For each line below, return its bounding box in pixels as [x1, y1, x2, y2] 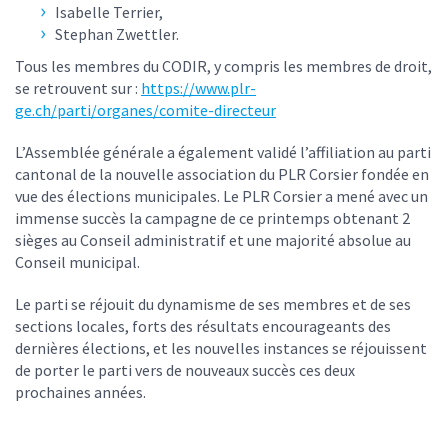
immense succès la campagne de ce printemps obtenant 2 [15, 208, 410, 229]
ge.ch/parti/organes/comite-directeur [15, 100, 276, 121]
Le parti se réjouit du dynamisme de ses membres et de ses [15, 294, 411, 315]
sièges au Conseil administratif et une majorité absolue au [15, 230, 411, 251]
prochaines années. [15, 382, 146, 403]
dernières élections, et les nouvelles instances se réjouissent [15, 338, 427, 359]
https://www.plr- [141, 78, 256, 99]
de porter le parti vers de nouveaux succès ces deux [15, 360, 355, 381]
